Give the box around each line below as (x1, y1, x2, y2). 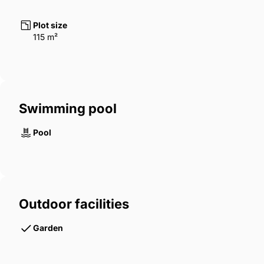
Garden (33, 223, 63, 233)
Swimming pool (19, 101, 117, 117)
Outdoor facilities (19, 196, 129, 212)
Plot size (33, 20, 67, 31)
